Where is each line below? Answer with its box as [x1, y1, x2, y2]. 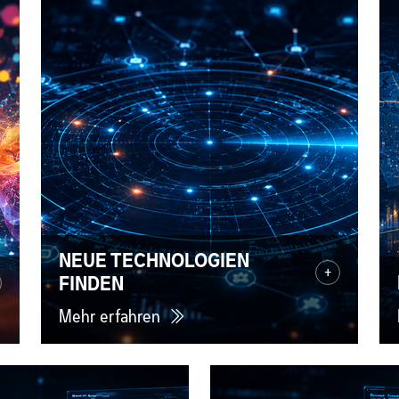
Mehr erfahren [59, 305, 164, 328]
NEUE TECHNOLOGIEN [59, 248, 249, 273]
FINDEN [59, 272, 124, 297]
